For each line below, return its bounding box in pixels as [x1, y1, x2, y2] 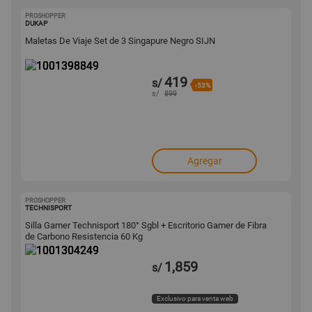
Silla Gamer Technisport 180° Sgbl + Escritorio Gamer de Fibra [25, 220, 267, 231]
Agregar [187, 155, 222, 166]
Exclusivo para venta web [157, 295, 233, 302]
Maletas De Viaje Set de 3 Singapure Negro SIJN [25, 36, 215, 46]
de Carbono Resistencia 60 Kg [25, 231, 143, 242]
